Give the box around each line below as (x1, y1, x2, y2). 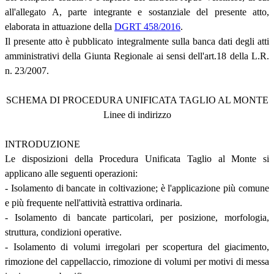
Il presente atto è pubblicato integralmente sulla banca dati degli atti (5, 35, 269, 46)
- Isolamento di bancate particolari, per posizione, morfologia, (5, 212, 269, 223)
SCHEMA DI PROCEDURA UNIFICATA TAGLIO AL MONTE (6, 94, 268, 105)
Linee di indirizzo (103, 109, 171, 120)
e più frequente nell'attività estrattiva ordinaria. (5, 197, 182, 208)
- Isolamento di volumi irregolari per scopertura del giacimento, (5, 241, 269, 252)
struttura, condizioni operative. (5, 226, 122, 237)
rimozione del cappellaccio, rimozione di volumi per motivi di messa (5, 256, 269, 267)
